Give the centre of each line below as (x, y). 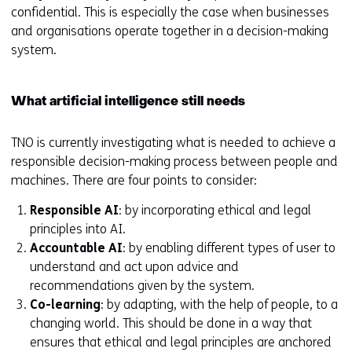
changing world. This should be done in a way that (171, 323)
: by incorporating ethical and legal (215, 210)
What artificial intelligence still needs (128, 102)
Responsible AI (74, 210)
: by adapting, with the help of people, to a (219, 304)
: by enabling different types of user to (229, 248)
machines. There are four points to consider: (134, 180)
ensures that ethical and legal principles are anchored (181, 342)
